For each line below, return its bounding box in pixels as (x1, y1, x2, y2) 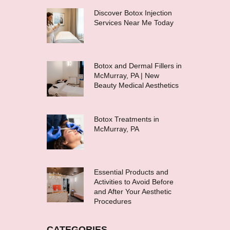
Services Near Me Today (93, 18, 174, 27)
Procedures (93, 197, 131, 206)
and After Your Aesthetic (93, 187, 171, 196)
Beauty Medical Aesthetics (93, 81, 179, 90)
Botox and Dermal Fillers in (93, 62, 182, 70)
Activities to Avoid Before (93, 178, 174, 186)
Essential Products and (93, 168, 168, 177)
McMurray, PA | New (93, 71, 159, 80)
